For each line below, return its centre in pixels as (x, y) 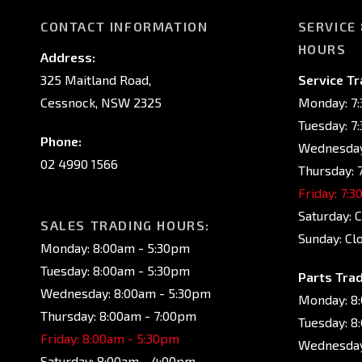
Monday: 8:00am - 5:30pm (115, 248)
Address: (68, 57)
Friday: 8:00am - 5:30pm (110, 338)
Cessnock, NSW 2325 (101, 102)
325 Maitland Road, (96, 80)
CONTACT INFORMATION (124, 26)
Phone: (61, 141)
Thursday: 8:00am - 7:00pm (118, 316)
